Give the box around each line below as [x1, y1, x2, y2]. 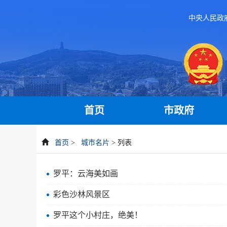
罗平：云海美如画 [53, 169, 118, 178]
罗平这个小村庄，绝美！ [53, 211, 142, 219]
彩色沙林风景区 [53, 190, 110, 199]
